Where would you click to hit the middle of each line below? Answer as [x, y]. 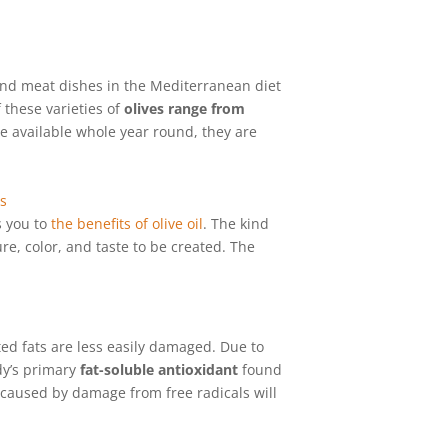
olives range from [185, 109]
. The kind [236, 223]
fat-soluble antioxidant [159, 369]
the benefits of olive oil [127, 223]
